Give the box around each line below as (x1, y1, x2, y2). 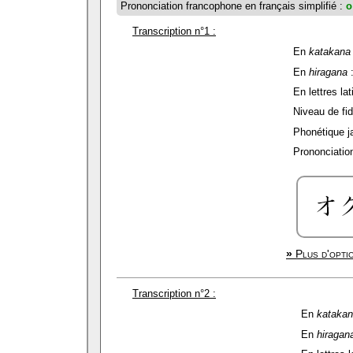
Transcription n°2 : (132, 288, 216, 299)
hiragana (309, 66, 347, 78)
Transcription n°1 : (132, 25, 216, 37)
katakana (309, 46, 351, 58)
